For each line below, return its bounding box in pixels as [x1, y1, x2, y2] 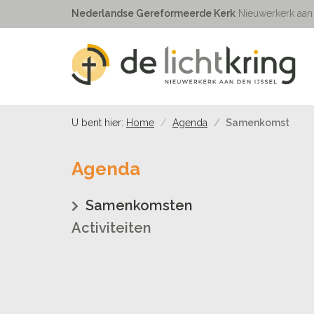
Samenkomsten [86, 197, 193, 214]
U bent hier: [71, 117, 123, 128]
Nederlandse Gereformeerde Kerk [71, 8, 235, 19]
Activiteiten [71, 219, 151, 236]
